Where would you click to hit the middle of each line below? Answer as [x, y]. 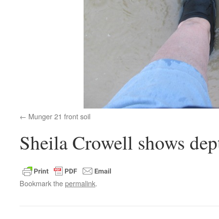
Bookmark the [42, 183]
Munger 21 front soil [59, 116]
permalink [80, 183]
